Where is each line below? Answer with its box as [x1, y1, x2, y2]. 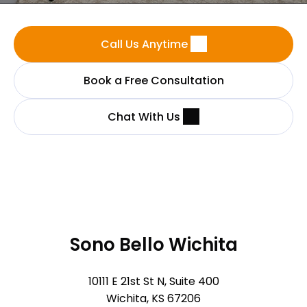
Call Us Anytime [100, 36, 188, 52]
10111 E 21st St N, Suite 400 [88, 273, 219, 289]
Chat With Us [108, 109, 180, 125]
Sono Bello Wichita [69, 232, 238, 257]
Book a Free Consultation [83, 73, 224, 88]
